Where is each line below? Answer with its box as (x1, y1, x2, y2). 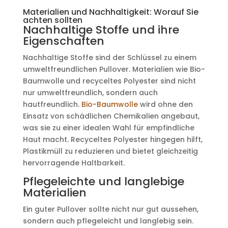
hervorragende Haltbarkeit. (22, 158, 125, 168)
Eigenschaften (22, 33, 104, 49)
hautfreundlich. (22, 99, 81, 109)
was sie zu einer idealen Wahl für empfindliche (22, 123, 194, 133)
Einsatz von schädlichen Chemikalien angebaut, (22, 111, 199, 121)
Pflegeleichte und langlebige (22, 174, 184, 189)
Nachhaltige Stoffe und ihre (22, 22, 179, 38)
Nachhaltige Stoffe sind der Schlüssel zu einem (22, 52, 196, 63)
